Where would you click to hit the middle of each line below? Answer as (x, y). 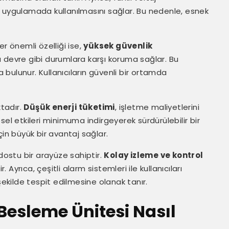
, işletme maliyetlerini (157, 107)
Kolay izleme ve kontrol (154, 155)
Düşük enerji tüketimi (69, 107)
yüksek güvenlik (118, 46)
